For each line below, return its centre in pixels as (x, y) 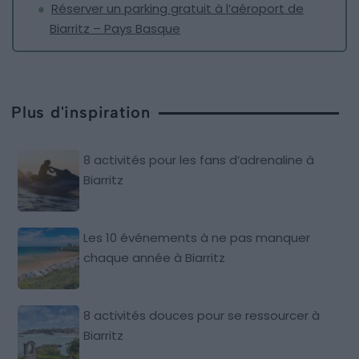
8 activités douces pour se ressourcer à (202, 316)
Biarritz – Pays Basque (115, 29)
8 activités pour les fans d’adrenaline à (199, 160)
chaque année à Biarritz (155, 258)
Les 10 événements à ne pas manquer (197, 238)
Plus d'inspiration (81, 113)
